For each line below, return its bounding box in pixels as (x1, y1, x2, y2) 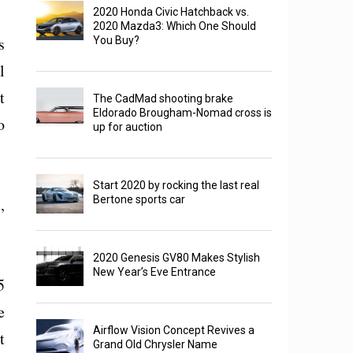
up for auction (93, 121, 163, 134)
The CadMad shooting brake (93, 92, 234, 106)
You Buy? (93, 34, 140, 47)
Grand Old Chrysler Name (93, 338, 218, 351)
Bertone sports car (93, 193, 186, 206)
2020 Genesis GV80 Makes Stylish (93, 251, 261, 265)
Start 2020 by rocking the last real (93, 179, 260, 192)
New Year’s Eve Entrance (93, 266, 217, 279)
